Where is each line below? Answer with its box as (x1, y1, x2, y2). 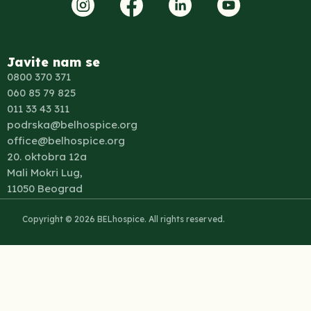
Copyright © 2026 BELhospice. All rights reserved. (22, 214, 225, 224)
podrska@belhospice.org (7, 118, 137, 131)
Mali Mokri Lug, (7, 166, 83, 179)
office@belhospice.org (7, 134, 125, 147)
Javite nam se (7, 54, 100, 70)
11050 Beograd (7, 182, 83, 195)
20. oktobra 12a (7, 150, 87, 163)
